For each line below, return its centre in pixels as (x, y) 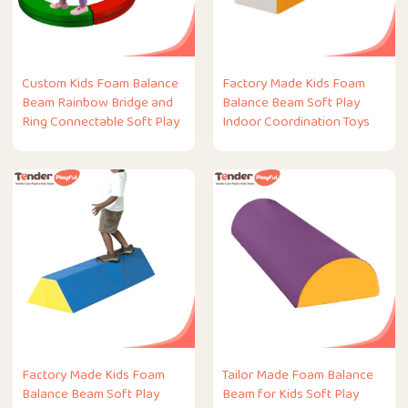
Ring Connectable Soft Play (101, 122)
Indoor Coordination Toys (296, 122)
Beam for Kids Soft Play (291, 394)
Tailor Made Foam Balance (298, 375)
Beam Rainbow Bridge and (98, 103)
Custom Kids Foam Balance (101, 84)
